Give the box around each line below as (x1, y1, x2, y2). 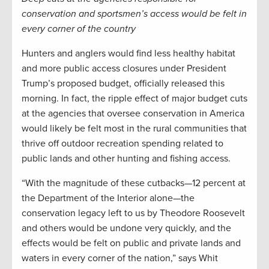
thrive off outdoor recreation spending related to (22, 138, 223, 150)
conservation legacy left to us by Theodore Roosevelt (22, 207, 245, 220)
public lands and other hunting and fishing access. (22, 153, 231, 165)
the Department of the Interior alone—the (22, 192, 195, 205)
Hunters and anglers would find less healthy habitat (22, 47, 235, 60)
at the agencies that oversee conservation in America (22, 107, 244, 120)
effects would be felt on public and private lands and (22, 237, 241, 250)
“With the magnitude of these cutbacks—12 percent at (22, 177, 246, 190)
